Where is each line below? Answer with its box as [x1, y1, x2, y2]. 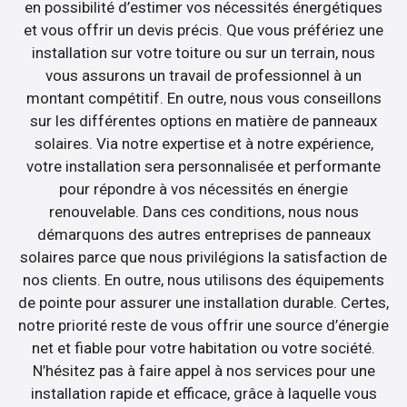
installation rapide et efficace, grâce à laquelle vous [30, 383, 377, 402]
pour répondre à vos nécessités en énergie [59, 179, 348, 198]
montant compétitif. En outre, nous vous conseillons [25, 88, 382, 107]
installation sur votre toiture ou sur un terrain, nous [32, 43, 375, 62]
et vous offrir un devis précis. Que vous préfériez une [24, 20, 383, 39]
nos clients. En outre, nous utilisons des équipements [23, 270, 384, 289]
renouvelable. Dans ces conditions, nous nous [48, 202, 359, 221]
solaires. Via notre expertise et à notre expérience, [34, 134, 373, 153]
